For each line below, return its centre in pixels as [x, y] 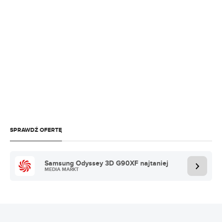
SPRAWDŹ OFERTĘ [36, 130]
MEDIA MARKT [62, 169]
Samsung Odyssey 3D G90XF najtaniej [107, 163]
